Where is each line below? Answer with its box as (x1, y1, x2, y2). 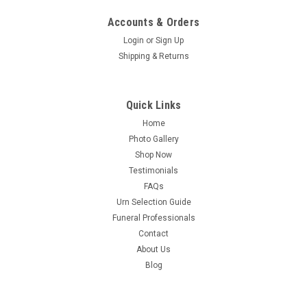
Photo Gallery (128, 134, 179, 144)
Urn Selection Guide (116, 197, 191, 207)
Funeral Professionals (112, 212, 195, 223)
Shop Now (135, 149, 172, 160)
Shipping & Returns (118, 51, 189, 61)
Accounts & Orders (107, 15, 200, 29)
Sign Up (156, 35, 184, 45)
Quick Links (125, 98, 182, 112)
